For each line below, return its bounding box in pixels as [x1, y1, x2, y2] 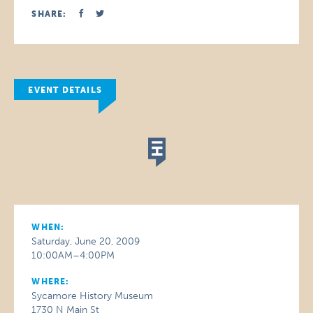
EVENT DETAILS [28, 85, 102, 95]
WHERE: [31, 277, 70, 286]
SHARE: [31, 9, 67, 19]
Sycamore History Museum [31, 290, 154, 302]
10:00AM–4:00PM [31, 249, 115, 261]
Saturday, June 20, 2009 [31, 235, 140, 247]
